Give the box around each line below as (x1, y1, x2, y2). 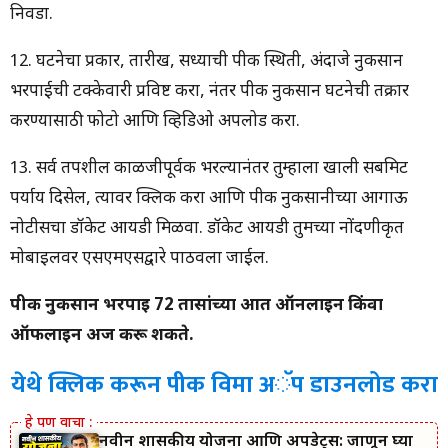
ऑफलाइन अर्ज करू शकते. (10, 325, 194, 348)
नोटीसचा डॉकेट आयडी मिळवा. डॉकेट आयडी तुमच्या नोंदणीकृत (10, 218, 404, 241)
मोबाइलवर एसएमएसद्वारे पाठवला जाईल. (10, 248, 269, 271)
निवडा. (10, 4, 53, 27)
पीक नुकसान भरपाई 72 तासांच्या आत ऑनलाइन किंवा (10, 295, 383, 318)
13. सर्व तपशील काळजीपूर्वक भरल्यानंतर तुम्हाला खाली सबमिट (10, 158, 408, 181)
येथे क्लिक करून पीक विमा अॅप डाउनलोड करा (10, 365, 438, 406)
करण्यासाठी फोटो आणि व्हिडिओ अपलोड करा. (10, 111, 300, 134)
